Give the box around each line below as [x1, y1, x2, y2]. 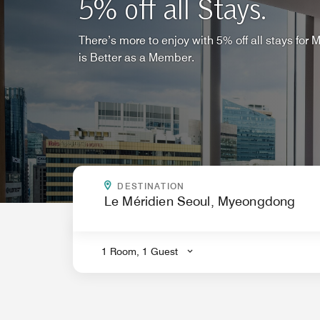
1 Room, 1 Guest [101, 246, 178, 257]
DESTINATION [117, 181, 185, 191]
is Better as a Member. [79, 51, 194, 64]
